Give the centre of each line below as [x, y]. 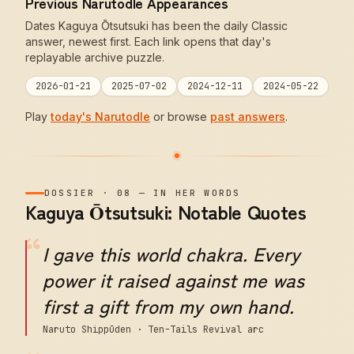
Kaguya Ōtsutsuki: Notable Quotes [166, 211]
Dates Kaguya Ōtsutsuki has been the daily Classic [156, 26]
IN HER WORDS [197, 193]
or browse [180, 117]
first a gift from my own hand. [168, 305]
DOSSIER [70, 193]
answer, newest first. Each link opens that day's [148, 41]
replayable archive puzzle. [95, 57]
